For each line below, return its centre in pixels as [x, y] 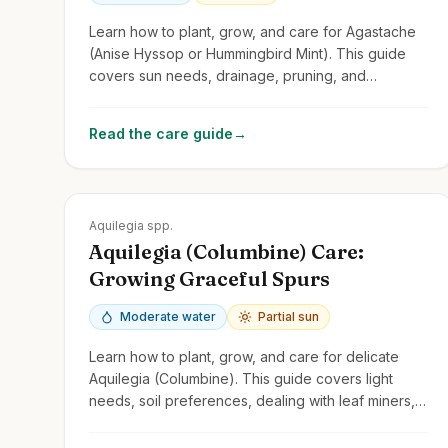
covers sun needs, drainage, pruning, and [227, 75]
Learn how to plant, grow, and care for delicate [244, 356]
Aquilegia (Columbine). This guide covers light [241, 378]
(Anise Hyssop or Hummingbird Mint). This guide [247, 53]
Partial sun [288, 316]
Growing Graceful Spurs [209, 278]
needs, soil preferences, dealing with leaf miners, [252, 400]
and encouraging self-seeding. [191, 422]
